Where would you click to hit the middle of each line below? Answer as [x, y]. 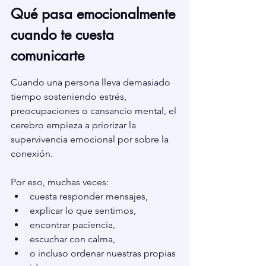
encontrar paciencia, [72, 225]
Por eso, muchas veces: [60, 182]
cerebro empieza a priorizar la [75, 125]
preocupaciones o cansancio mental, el [95, 111]
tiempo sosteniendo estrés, [70, 97]
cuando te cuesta [64, 35]
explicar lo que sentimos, [83, 211]
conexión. [32, 154]
